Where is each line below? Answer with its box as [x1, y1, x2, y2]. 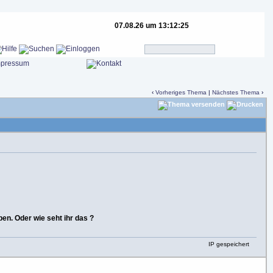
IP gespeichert [206, 241, 249, 247]
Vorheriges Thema [155, 89, 207, 96]
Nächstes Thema [212, 89, 260, 96]
